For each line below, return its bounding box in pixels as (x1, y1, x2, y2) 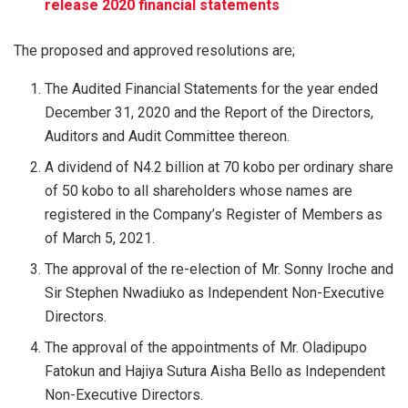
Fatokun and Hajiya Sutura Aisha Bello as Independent (45, 362, 386, 380)
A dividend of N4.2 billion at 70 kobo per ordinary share (45, 158, 394, 176)
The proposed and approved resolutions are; (14, 41, 295, 59)
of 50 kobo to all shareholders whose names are (45, 181, 353, 199)
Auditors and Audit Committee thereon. (45, 127, 291, 145)
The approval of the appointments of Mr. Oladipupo (45, 338, 368, 356)
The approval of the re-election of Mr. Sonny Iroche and (45, 260, 394, 278)
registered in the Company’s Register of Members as (45, 205, 383, 223)
